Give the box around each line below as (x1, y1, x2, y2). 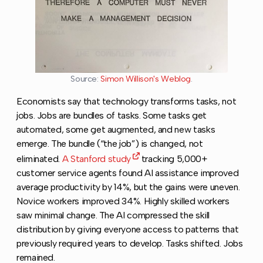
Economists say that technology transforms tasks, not (16, 95, 237, 107)
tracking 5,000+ (139, 153, 208, 165)
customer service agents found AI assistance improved (16, 167, 239, 179)
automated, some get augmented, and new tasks (16, 123, 215, 135)
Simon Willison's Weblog (100, 73, 191, 84)
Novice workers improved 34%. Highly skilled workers (16, 195, 230, 207)
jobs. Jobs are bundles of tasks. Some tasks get (16, 109, 207, 121)
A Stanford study (62, 153, 131, 165)
